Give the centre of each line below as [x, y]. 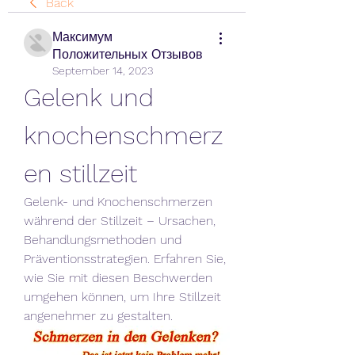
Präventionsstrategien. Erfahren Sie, [125, 259]
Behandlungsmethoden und [103, 240]
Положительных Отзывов [128, 54]
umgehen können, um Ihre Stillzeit [122, 297]
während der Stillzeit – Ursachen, [120, 221]
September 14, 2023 [103, 71]
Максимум [82, 37]
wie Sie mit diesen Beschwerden [118, 278]
